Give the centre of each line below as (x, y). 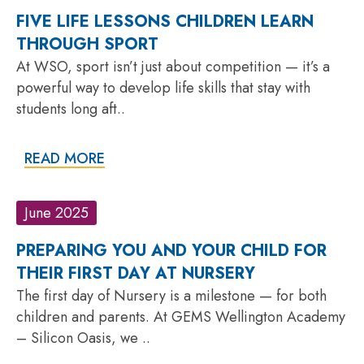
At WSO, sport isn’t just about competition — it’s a (173, 66)
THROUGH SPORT (87, 44)
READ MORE (65, 158)
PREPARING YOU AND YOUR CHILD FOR (171, 250)
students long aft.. (71, 108)
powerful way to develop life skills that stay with (163, 87)
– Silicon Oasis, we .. (83, 338)
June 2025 (56, 212)
